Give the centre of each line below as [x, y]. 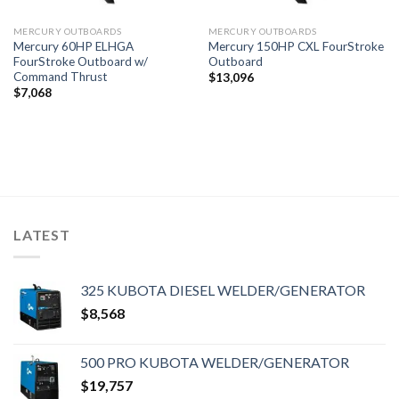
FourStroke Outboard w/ [80, 61]
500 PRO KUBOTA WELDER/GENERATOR [215, 362]
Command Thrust [60, 77]
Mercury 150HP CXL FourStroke [296, 46]
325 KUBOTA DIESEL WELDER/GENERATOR [223, 289]
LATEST [42, 234]
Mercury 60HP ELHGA [73, 46]
